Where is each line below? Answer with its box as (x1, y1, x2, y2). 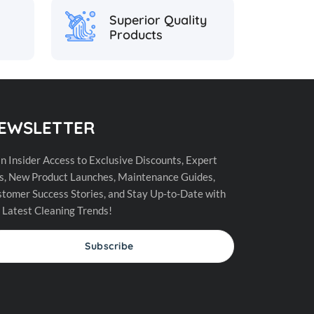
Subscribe (85, 240, 134, 253)
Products (109, 26, 163, 43)
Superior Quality (109, 11, 207, 28)
